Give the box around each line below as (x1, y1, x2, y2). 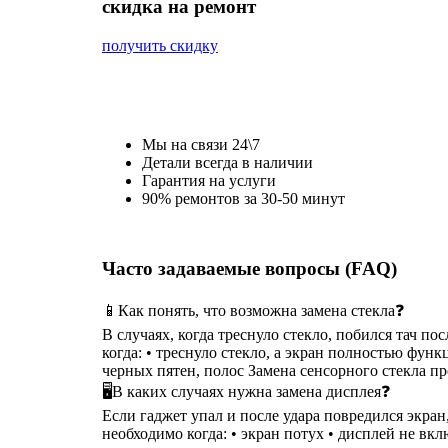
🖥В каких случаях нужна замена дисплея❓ (102, 383, 390, 401)
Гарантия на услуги (142, 171, 276, 189)
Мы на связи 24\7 (142, 135, 260, 153)
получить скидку (102, 37, 218, 55)
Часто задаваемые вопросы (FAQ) (102, 258, 397, 280)
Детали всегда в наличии (142, 153, 313, 171)
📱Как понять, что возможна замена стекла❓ (102, 302, 404, 320)
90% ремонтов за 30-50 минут (142, 189, 345, 207)
